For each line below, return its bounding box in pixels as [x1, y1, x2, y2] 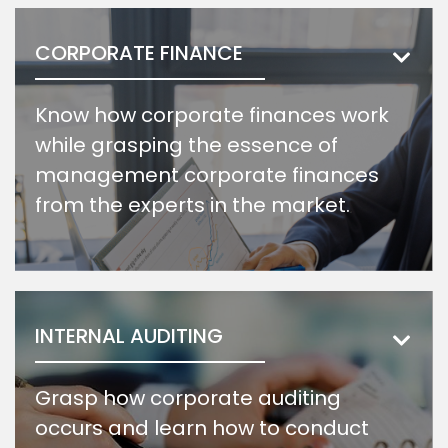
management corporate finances [35, 161, 379, 189]
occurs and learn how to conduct [35, 414, 369, 442]
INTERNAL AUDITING [35, 322, 223, 350]
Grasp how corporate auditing [35, 384, 341, 412]
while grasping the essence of [35, 131, 338, 159]
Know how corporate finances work [35, 101, 389, 129]
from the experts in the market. [35, 191, 350, 219]
